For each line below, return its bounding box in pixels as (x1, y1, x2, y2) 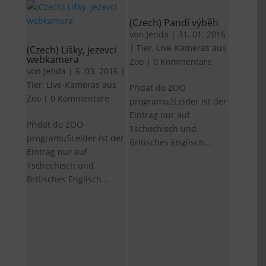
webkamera (27, 52, 80, 66)
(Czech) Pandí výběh (129, 15, 219, 29)
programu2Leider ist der (129, 95, 227, 107)
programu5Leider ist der (27, 132, 125, 144)
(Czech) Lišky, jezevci (27, 43, 117, 56)
